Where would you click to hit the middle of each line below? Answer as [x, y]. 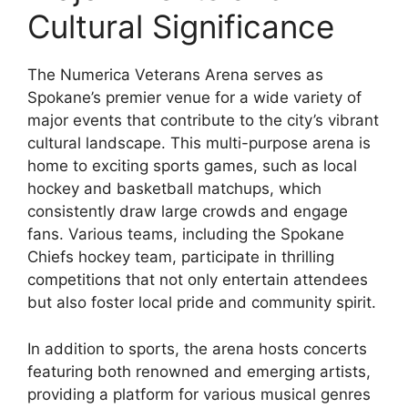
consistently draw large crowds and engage [188, 212]
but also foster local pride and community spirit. [202, 303]
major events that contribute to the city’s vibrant [203, 121]
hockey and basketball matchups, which [174, 189]
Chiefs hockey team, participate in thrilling [181, 257]
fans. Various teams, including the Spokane [186, 235]
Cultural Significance [181, 27]
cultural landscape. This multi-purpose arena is [199, 143]
